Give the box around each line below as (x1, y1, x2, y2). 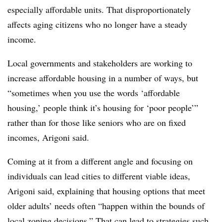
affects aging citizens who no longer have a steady (7, 18, 187, 30)
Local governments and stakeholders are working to (7, 57, 192, 69)
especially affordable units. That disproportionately (7, 3, 191, 15)
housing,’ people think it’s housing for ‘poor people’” (7, 102, 198, 113)
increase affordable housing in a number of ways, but (7, 72, 198, 84)
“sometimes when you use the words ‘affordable (7, 87, 180, 99)
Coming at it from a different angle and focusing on (7, 155, 193, 167)
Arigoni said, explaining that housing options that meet (7, 185, 205, 197)
